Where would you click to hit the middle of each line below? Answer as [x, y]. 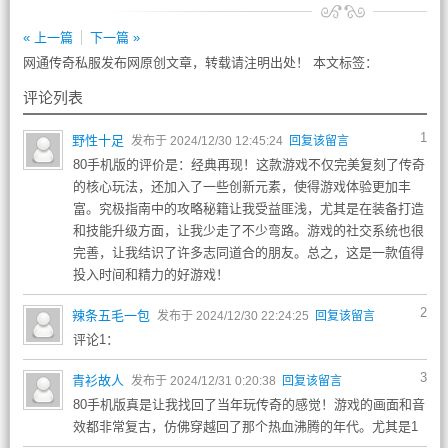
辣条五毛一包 [110, 315]
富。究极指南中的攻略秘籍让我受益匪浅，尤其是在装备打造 [248, 208]
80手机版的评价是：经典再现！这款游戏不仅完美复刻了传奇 [248, 164]
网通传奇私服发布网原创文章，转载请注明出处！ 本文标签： [200, 62]
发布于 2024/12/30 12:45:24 [208, 141]
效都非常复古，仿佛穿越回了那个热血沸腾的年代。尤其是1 [245, 426]
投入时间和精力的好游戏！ [150, 274]
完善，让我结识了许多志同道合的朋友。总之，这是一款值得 [248, 252]
